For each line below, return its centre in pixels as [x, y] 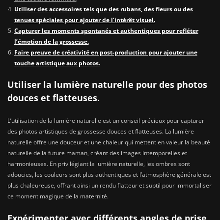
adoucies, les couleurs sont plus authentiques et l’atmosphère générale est [109, 175]
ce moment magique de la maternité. [58, 196]
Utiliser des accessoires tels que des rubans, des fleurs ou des [103, 9]
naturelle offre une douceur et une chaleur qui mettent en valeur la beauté [109, 142]
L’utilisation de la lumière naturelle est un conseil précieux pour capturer [106, 121]
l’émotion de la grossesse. [51, 41]
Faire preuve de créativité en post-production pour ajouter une [106, 52]
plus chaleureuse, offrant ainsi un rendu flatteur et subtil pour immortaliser [110, 186]
